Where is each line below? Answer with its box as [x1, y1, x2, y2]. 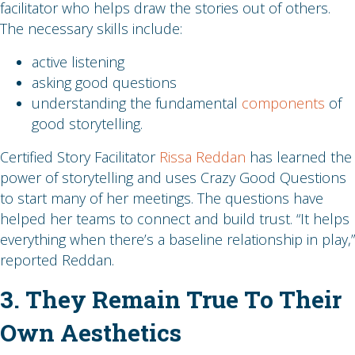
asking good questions [32, 73, 177, 93]
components [242, 94, 325, 113]
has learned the [246, 147, 352, 167]
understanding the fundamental [32, 94, 242, 113]
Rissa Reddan [159, 147, 246, 167]
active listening [32, 52, 124, 72]
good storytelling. [32, 114, 143, 134]
